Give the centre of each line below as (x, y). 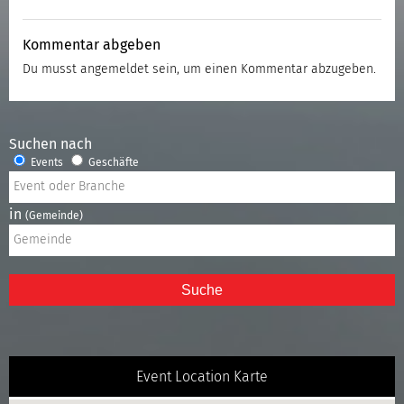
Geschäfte (112, 163)
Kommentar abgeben (92, 45)
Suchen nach (50, 144)
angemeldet (115, 69)
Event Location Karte (202, 376)
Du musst (51, 69)
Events (46, 163)
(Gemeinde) (54, 216)
